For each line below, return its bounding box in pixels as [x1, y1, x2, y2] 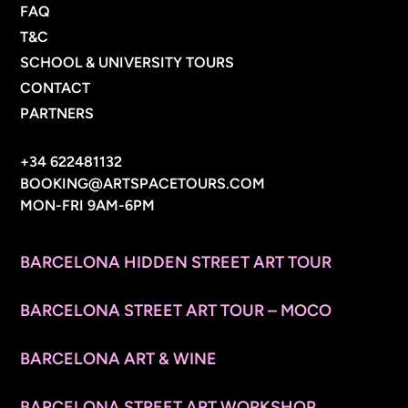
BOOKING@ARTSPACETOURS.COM [20, 175, 266, 193]
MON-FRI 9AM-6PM [20, 197, 156, 215]
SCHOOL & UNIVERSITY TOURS [20, 54, 235, 72]
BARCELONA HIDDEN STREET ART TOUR [20, 252, 332, 273]
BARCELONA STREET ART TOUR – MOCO [20, 301, 332, 321]
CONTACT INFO [20, 124, 180, 151]
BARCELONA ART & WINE [20, 349, 218, 370]
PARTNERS [20, 105, 95, 123]
